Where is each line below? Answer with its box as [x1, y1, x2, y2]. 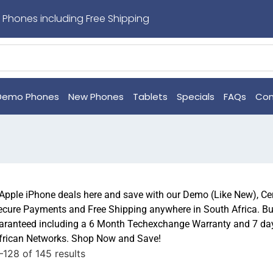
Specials [177, 90, 214, 103]
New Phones [68, 90, 124, 103]
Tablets [133, 90, 168, 103]
